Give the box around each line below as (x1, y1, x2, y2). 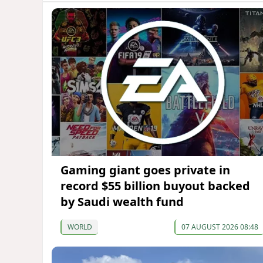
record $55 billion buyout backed (60, 178, 250, 194)
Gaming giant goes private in (60, 162, 230, 178)
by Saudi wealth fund (60, 194, 184, 210)
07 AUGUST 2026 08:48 (181, 222, 258, 232)
